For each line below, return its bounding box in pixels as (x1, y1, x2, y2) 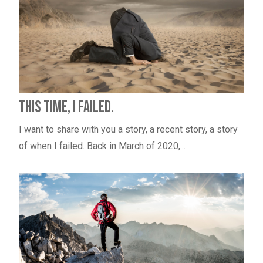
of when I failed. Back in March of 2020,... (18, 140, 186, 151)
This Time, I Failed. (18, 97, 114, 117)
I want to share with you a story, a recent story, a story (18, 123, 238, 135)
